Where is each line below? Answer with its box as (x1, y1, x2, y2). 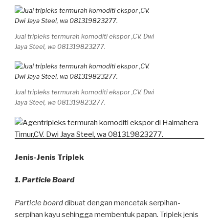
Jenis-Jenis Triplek (15, 153, 84, 162)
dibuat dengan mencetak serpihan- (63, 198, 180, 207)
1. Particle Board (15, 175, 74, 185)
